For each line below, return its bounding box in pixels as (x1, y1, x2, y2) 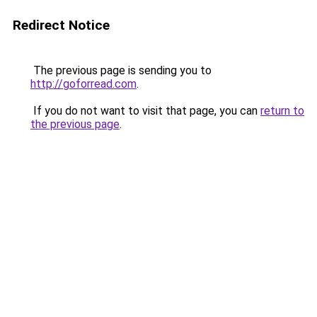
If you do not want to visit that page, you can (30, 104, 260, 117)
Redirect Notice (13, 17, 110, 33)
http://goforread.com (30, 77, 137, 91)
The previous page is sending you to (30, 64, 212, 77)
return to (260, 104, 304, 117)
